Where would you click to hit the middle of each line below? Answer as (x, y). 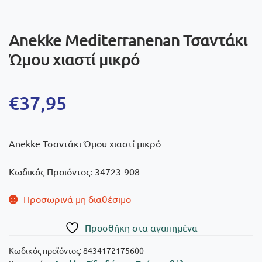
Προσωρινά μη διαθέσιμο (77, 199)
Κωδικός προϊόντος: (46, 251)
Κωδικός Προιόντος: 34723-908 (74, 171)
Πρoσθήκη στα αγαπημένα (141, 228)
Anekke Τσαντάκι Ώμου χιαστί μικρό (85, 144)
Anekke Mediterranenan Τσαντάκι (128, 39)
